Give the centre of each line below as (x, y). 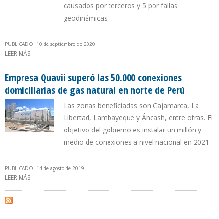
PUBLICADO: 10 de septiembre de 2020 (50, 44)
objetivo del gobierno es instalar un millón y (132, 130)
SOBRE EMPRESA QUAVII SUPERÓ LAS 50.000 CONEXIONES (109, 178)
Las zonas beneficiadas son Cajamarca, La (131, 106)
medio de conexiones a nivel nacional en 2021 (136, 142)
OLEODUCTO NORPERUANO (69, 64)
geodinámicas (86, 18)
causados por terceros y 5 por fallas (120, 6)
